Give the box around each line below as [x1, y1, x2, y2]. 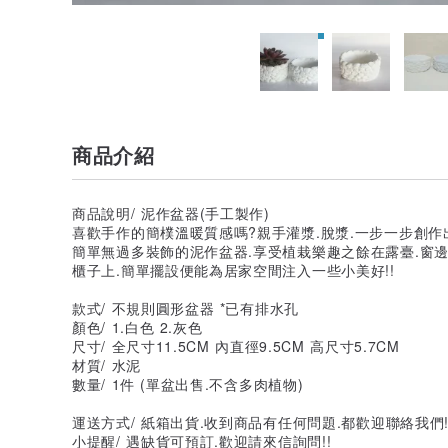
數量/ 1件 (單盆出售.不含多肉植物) [72, 373, 304, 394]
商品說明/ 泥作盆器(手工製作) [72, 202, 270, 223]
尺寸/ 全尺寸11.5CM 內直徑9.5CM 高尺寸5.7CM [72, 335, 400, 356]
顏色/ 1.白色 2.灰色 [72, 316, 203, 337]
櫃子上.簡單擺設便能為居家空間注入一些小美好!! [72, 259, 395, 280]
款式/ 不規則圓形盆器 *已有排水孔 [72, 297, 299, 318]
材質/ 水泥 [72, 354, 141, 375]
